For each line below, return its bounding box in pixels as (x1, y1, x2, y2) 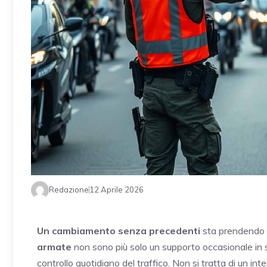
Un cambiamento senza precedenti (37, 224, 200, 237)
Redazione (49, 185, 89, 195)
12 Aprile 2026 (89, 185, 144, 195)
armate (37, 240, 72, 253)
